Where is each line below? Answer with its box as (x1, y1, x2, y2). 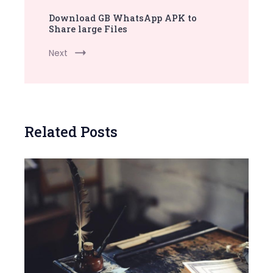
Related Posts (24, 122, 118, 141)
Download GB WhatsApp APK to (49, 12, 197, 24)
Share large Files (49, 23, 127, 35)
